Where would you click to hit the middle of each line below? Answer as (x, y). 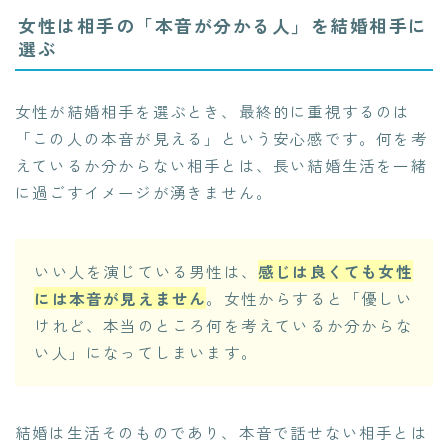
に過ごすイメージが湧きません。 (144, 191)
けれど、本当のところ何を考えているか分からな (223, 325)
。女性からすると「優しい (309, 298)
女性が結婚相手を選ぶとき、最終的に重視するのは (213, 110)
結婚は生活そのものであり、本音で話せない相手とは (221, 431)
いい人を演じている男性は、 (146, 271)
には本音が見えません (120, 298)
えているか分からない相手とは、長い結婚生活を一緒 (221, 164)
